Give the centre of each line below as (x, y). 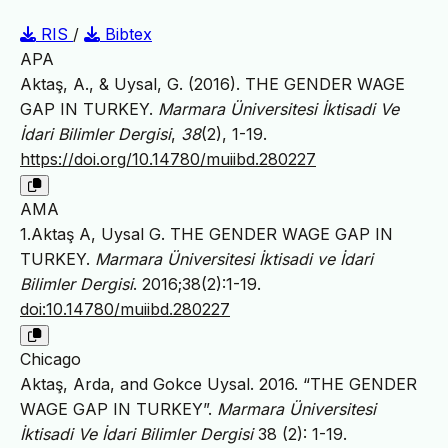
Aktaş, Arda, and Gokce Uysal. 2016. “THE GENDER (218, 383)
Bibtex (126, 33)
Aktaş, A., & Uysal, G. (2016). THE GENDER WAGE (212, 83)
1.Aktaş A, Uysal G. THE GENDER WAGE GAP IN (206, 233)
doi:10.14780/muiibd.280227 (125, 308)
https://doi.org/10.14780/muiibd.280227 (168, 158)
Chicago (50, 358)
